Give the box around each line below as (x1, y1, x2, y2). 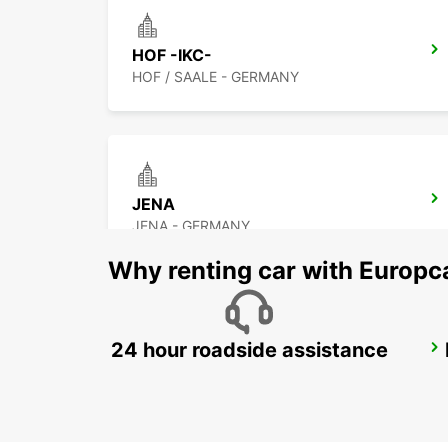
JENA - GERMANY (132, 217, 250, 235)
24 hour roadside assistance (110, 338, 388, 363)
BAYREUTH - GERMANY (132, 366, 286, 384)
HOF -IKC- (132, 45, 212, 66)
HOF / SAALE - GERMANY (132, 68, 299, 86)
